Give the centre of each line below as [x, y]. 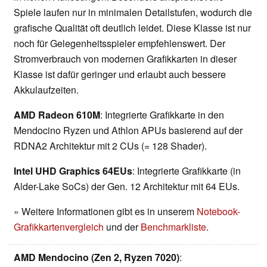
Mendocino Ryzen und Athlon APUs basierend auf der [128, 130]
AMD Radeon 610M [57, 114]
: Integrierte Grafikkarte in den [162, 114]
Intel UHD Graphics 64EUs [73, 170]
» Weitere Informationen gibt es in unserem [105, 211]
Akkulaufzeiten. [46, 89]
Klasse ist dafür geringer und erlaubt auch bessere [120, 74]
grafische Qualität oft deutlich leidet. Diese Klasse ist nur [132, 27]
